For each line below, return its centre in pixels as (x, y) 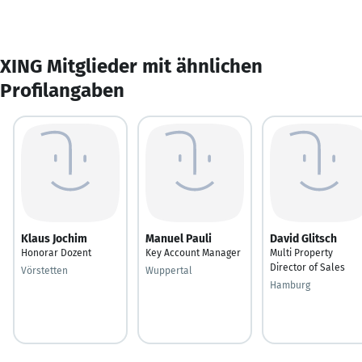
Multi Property (301, 253)
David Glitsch (303, 238)
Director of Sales (307, 267)
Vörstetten (44, 270)
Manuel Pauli (179, 238)
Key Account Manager (193, 253)
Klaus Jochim (54, 238)
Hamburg (290, 285)
